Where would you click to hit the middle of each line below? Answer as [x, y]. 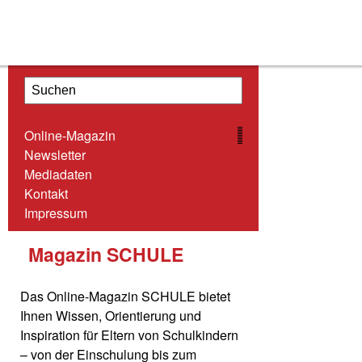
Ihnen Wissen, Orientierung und [111, 316]
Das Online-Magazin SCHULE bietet [125, 297]
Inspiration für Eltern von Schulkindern [129, 335]
